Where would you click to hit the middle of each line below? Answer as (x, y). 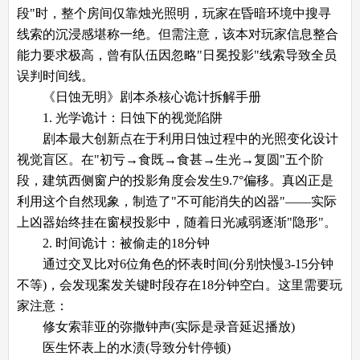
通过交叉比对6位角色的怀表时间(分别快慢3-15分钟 (175, 264)
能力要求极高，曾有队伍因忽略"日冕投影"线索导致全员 (177, 55)
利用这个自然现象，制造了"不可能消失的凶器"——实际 (177, 201)
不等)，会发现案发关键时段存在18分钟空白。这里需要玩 (180, 284)
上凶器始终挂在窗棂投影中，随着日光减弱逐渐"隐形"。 (177, 222)
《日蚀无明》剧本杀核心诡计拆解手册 (152, 96)
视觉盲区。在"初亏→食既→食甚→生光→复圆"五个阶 (170, 159)
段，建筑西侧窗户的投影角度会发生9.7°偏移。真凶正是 (175, 180)
